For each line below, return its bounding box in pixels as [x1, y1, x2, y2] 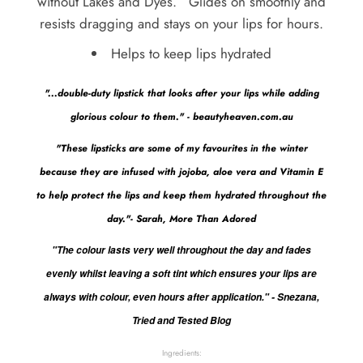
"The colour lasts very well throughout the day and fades [52, 242, 311, 257]
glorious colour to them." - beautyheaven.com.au [70, 109, 293, 124]
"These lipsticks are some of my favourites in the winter [55, 140, 308, 156]
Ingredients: [161, 346, 202, 359]
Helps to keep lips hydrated [111, 43, 271, 63]
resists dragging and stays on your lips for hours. [40, 13, 323, 33]
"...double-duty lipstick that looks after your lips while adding [44, 85, 319, 100]
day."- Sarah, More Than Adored [107, 211, 256, 226]
